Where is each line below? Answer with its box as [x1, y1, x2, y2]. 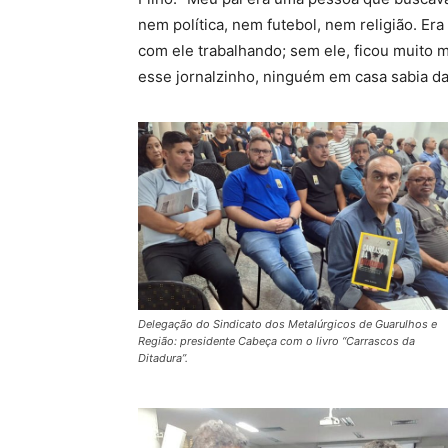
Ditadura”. [138, 351, 188, 366]
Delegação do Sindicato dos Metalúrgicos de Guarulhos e [138, 317, 437, 332]
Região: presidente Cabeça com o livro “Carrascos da [138, 334, 415, 349]
